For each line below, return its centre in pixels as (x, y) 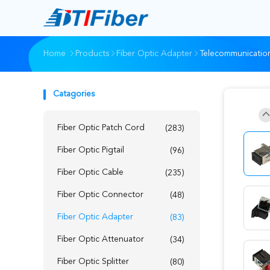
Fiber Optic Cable (90, 172)
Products (92, 54)
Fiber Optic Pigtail (91, 150)
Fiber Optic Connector (100, 195)
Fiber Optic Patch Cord (101, 128)
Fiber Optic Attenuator (101, 239)
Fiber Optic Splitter (93, 262)
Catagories (74, 94)
